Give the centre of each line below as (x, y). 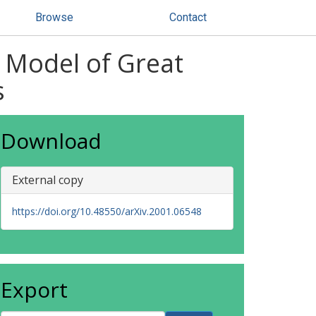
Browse (54, 17)
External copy (48, 180)
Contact (188, 17)
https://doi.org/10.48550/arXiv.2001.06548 (107, 211)
